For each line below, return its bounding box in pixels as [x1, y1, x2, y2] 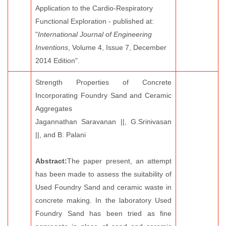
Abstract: [35, 157, 67, 165]
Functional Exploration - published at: [35, 17, 154, 25]
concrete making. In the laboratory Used [35, 196, 172, 204]
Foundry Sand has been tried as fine [35, 209, 172, 217]
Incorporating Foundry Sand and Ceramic [35, 91, 172, 99]
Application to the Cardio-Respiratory [35, 4, 153, 12]
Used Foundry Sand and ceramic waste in [35, 183, 172, 191]
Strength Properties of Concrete [35, 78, 172, 86]
